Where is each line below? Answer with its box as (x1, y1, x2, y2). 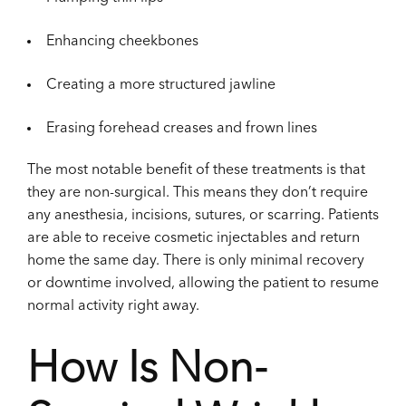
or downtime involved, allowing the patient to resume (27, 276, 379, 292)
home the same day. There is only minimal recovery (27, 254, 364, 269)
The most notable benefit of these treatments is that (27, 163, 365, 179)
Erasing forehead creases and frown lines (46, 121, 317, 137)
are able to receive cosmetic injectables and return (27, 231, 360, 246)
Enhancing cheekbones (46, 34, 198, 50)
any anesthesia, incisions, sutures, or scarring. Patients (27, 208, 379, 224)
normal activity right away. (27, 299, 199, 314)
